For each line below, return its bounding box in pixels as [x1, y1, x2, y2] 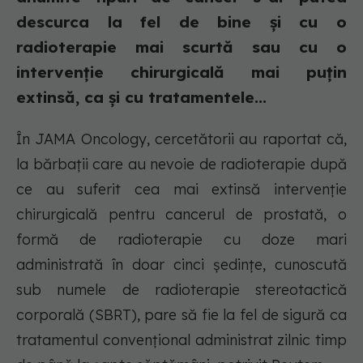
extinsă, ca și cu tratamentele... [16, 88, 267, 108]
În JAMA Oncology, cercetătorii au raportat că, [16, 130, 347, 149]
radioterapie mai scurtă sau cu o [16, 37, 347, 58]
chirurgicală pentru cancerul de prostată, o [16, 205, 347, 224]
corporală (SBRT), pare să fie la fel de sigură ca [16, 305, 347, 325]
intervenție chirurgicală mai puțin [16, 62, 347, 83]
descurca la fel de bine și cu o [16, 12, 347, 32]
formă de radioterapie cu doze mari [16, 230, 347, 250]
